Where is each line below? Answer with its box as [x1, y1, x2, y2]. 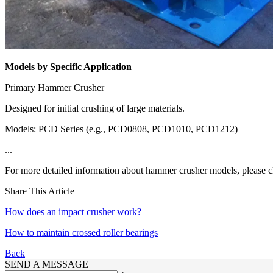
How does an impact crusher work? [5, 207, 141, 218]
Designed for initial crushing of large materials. [5, 103, 185, 114]
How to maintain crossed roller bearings [5, 227, 158, 238]
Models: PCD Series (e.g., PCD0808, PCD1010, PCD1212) [5, 124, 238, 135]
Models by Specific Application [5, 62, 132, 73]
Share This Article [5, 186, 74, 197]
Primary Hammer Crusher [5, 82, 104, 93]
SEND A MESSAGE [5, 259, 88, 270]
